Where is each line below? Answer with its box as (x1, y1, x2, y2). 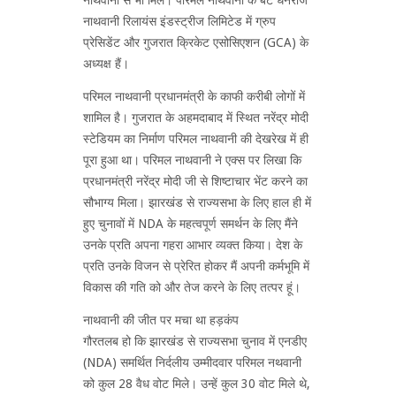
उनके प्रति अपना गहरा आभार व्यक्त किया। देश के (83, 237, 302, 252)
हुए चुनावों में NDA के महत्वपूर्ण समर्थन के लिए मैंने (83, 216, 298, 231)
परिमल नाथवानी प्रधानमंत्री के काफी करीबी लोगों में (83, 88, 305, 103)
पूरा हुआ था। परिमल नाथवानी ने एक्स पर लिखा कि (83, 152, 301, 167)
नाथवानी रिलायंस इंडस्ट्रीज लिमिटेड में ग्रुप (83, 13, 276, 28)
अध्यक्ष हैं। (83, 56, 129, 71)
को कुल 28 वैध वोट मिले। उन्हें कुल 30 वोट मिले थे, (83, 376, 310, 391)
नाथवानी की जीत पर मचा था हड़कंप (83, 312, 239, 327)
